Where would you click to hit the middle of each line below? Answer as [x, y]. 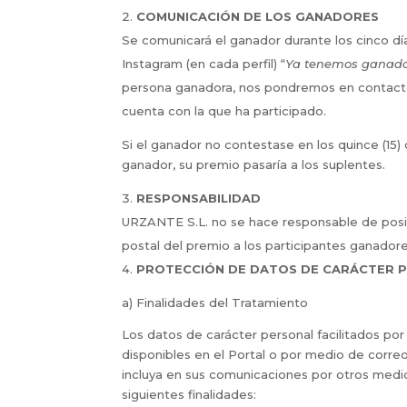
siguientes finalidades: [189, 394]
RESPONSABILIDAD [199, 198]
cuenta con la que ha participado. [224, 110]
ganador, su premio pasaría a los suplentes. [254, 164]
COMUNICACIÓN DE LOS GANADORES [258, 16]
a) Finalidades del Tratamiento [215, 302]
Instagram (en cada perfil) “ [204, 63]
